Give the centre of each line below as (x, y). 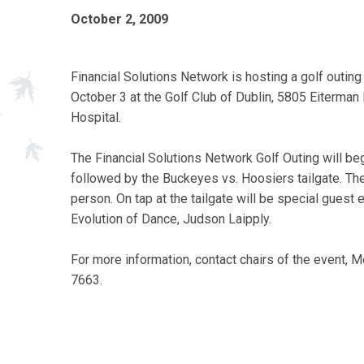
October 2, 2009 (119, 19)
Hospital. (96, 117)
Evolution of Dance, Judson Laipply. (171, 219)
